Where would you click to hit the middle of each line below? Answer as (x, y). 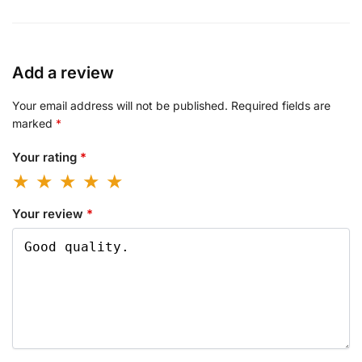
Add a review (63, 72)
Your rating (46, 158)
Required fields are (281, 105)
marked (34, 123)
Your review (49, 213)
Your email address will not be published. (120, 105)
